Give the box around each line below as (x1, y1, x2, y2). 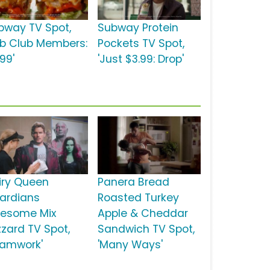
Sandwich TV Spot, (97, 222, 195, 237)
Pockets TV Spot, (97, 36, 184, 51)
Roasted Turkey (97, 190, 179, 206)
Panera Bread (97, 175, 169, 190)
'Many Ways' (97, 237, 163, 253)
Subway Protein (97, 20, 178, 36)
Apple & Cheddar (97, 206, 188, 221)
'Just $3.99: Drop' (97, 52, 184, 67)
